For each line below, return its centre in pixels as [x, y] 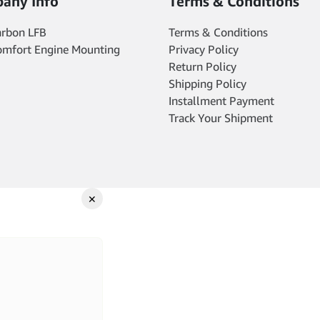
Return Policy [202, 66]
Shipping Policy [207, 84]
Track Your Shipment [221, 118]
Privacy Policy [204, 49]
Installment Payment [221, 101]
